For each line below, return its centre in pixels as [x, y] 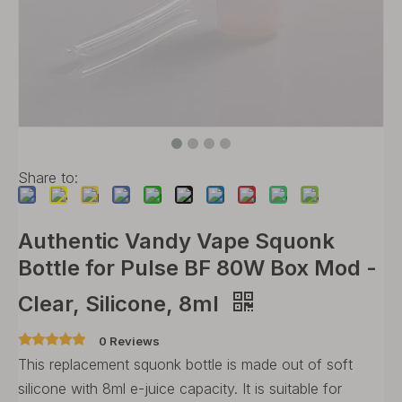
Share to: [48, 178]
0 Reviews [129, 341]
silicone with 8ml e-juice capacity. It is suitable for [180, 389]
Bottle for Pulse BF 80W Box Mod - [197, 268]
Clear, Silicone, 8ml [121, 304]
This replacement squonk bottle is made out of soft [185, 364]
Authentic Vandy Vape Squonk [176, 241]
